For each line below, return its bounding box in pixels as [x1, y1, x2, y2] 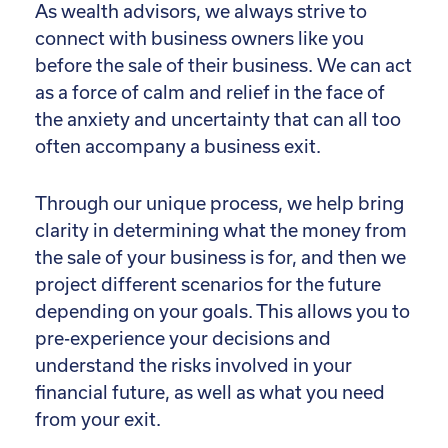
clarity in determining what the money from [35, 220, 407, 242]
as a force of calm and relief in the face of [35, 82, 385, 104]
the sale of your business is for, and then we [35, 247, 406, 269]
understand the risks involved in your [35, 355, 352, 377]
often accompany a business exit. [35, 136, 321, 158]
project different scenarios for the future [35, 274, 381, 296]
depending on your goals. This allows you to [35, 301, 410, 323]
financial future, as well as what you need [35, 382, 385, 404]
